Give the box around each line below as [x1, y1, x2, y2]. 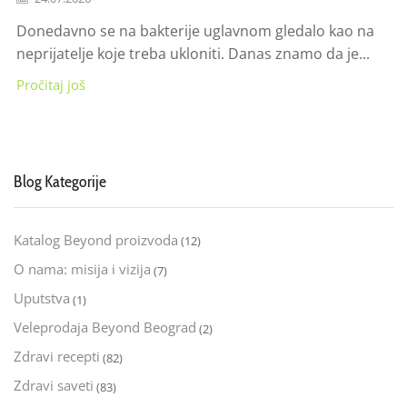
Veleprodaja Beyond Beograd [14, 318, 196, 337]
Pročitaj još [16, 74, 85, 94]
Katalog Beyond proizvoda [14, 231, 178, 250]
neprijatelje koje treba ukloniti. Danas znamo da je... [16, 43, 370, 64]
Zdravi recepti [14, 347, 100, 366]
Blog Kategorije [14, 171, 106, 192]
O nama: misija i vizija [14, 260, 151, 279]
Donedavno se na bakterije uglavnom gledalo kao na [16, 20, 374, 41]
